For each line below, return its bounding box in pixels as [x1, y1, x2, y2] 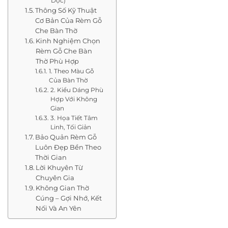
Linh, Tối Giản [50, 123, 91, 131]
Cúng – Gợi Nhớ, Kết [36, 193, 102, 202]
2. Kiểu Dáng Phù [50, 86, 103, 94]
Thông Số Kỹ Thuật [35, 6, 97, 14]
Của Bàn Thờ [48, 76, 88, 84]
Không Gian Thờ [36, 183, 90, 192]
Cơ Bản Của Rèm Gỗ [35, 16, 102, 24]
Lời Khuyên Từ [36, 163, 83, 172]
